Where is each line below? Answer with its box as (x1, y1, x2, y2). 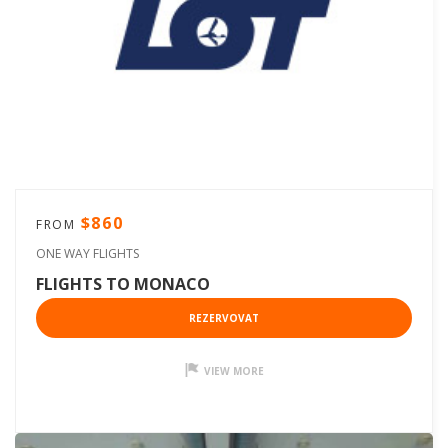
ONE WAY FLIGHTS (36, 244, 139, 262)
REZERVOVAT (189, 310, 259, 325)
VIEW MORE (203, 363, 264, 378)
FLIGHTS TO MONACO (36, 272, 210, 295)
